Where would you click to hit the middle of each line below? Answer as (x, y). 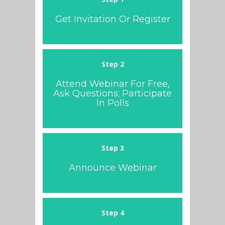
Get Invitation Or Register (113, 19)
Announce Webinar (113, 167)
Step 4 (113, 212)
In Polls (113, 103)
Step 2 (113, 64)
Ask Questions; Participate (113, 93)
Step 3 (113, 148)
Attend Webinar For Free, (113, 84)
